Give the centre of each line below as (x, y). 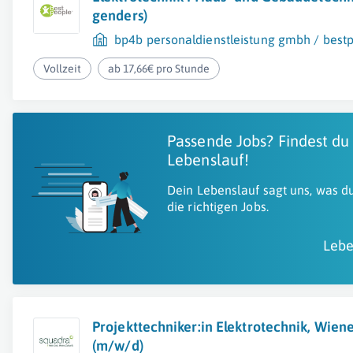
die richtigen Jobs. (218, 206)
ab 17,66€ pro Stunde (159, 69)
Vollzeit (62, 69)
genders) (120, 15)
